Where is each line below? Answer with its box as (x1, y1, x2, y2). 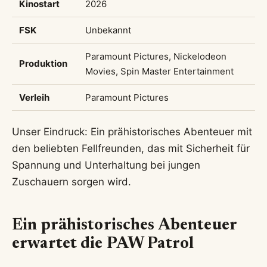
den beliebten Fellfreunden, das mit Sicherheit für (12, 142, 250, 155)
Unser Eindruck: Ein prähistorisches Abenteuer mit (12, 126, 252, 138)
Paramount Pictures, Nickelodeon (85, 51, 226, 63)
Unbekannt (85, 24, 131, 36)
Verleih (19, 92, 49, 104)
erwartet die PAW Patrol (12, 235, 194, 252)
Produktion (19, 58, 67, 70)
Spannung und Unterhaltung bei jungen (12, 159, 200, 172)
